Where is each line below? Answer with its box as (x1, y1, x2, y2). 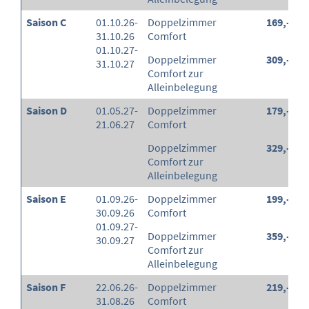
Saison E (26, 192, 66, 206)
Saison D (26, 103, 67, 118)
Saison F (26, 280, 66, 295)
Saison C (26, 15, 66, 30)
